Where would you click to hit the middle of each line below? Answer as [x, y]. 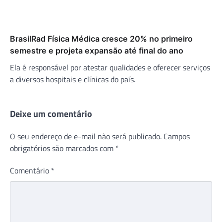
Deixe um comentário [51, 113]
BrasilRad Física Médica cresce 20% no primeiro [101, 38]
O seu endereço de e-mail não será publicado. [86, 136]
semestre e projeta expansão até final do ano [97, 50]
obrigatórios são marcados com [63, 148]
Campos [177, 136]
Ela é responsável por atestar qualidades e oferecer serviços [110, 67]
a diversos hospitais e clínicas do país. [73, 79]
